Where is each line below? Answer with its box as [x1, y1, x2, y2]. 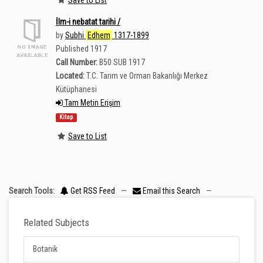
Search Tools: [9, 186, 55, 195]
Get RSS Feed [69, 186, 115, 195]
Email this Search [141, 186, 202, 195]
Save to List [68, 131, 107, 141]
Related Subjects [23, 217, 89, 228]
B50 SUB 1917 [99, 58, 145, 67]
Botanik [33, 244, 58, 254]
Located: [56, 71, 85, 80]
